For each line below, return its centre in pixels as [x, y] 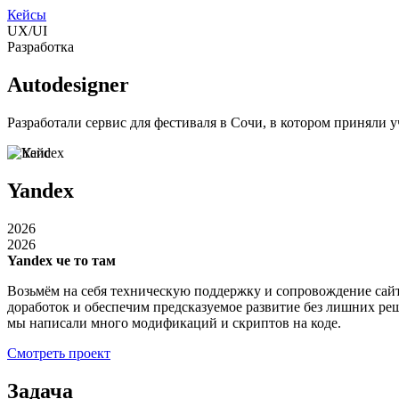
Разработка [41, 47]
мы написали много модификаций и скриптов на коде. [174, 322]
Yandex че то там [61, 260]
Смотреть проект [59, 353]
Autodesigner [68, 84]
